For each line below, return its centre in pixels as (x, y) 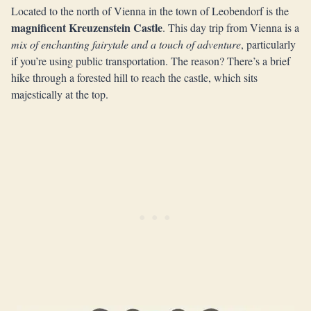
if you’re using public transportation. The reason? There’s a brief (151, 61)
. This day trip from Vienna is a (231, 27)
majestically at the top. (60, 94)
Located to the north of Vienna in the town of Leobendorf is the (150, 11)
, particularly (268, 44)
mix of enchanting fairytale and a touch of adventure (126, 44)
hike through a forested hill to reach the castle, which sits (134, 77)
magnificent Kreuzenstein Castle (87, 27)
